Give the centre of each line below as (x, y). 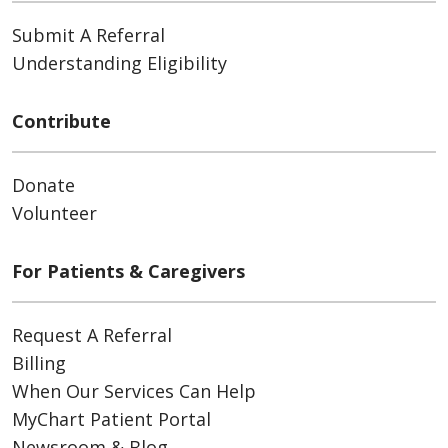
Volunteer (54, 213)
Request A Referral (92, 335)
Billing (39, 363)
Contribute (61, 121)
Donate (43, 185)
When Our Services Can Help (134, 391)
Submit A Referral (88, 35)
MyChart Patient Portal (111, 419)
